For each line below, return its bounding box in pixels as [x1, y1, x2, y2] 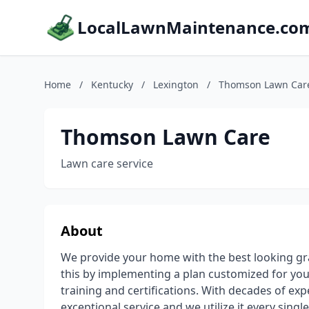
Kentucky [91, 78, 133, 91]
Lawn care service [61, 156, 153, 171]
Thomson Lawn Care [61, 123, 270, 151]
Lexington [153, 78, 199, 91]
